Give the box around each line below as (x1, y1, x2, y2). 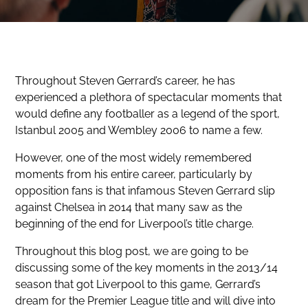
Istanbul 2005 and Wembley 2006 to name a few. (15, 123, 263, 137)
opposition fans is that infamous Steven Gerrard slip (15, 184, 276, 197)
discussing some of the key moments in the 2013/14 (15, 261, 278, 274)
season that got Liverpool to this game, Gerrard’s (15, 277, 261, 291)
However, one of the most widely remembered (15, 151, 252, 164)
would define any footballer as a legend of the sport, (15, 107, 280, 120)
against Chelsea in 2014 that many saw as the (15, 200, 243, 214)
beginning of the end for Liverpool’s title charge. (15, 217, 254, 230)
